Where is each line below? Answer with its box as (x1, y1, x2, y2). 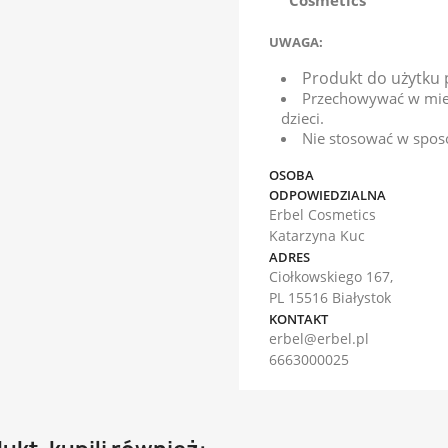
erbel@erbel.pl (269, 329, 369, 349)
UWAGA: (269, 33, 323, 52)
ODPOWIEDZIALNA (269, 186, 386, 205)
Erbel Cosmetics (269, 205, 376, 225)
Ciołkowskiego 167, (269, 267, 393, 287)
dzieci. (281, 108, 324, 129)
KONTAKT (269, 310, 328, 329)
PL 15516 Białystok (269, 288, 391, 308)
